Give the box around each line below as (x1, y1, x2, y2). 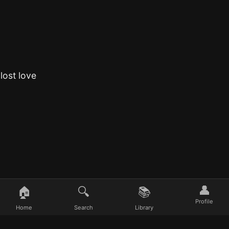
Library (135, 204, 153, 211)
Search (74, 204, 93, 211)
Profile (195, 198, 213, 205)
